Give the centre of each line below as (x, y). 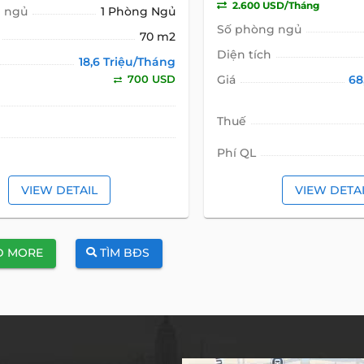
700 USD (149, 79)
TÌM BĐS (124, 253)
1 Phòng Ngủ (138, 12)
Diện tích (244, 55)
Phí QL (236, 153)
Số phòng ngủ (259, 30)
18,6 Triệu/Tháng (127, 62)
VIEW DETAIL (59, 190)
